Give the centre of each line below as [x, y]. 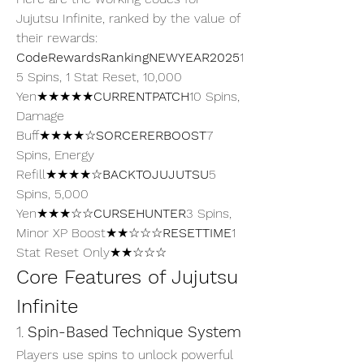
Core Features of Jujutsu [127, 277]
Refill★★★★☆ [59, 174]
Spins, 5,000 [52, 194]
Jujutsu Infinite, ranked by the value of [128, 18]
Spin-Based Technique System [134, 332]
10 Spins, [214, 96]
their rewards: [57, 38]
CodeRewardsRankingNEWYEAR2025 [128, 57]
